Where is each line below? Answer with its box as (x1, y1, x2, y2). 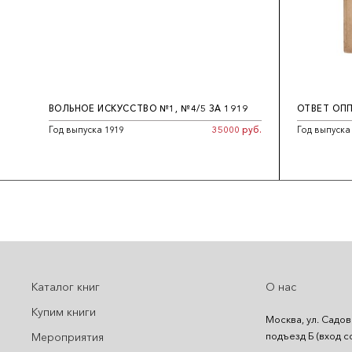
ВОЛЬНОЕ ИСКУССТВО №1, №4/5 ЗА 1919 (48, 103, 248, 115)
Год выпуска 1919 (48, 124, 123, 136)
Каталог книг (31, 280, 100, 295)
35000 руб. (212, 124, 262, 136)
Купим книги (31, 305, 96, 320)
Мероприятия (31, 330, 104, 345)
